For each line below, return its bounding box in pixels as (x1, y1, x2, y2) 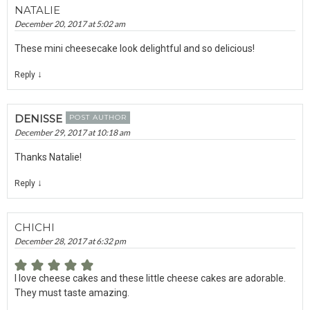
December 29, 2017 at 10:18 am (15, 127, 130, 138)
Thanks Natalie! (15, 151, 82, 163)
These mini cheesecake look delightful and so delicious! (15, 42, 255, 54)
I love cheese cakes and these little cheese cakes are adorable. (15, 272, 286, 284)
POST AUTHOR (69, 112, 127, 122)
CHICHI (15, 220, 55, 234)
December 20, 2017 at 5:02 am (15, 18, 125, 29)
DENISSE (15, 111, 62, 125)
